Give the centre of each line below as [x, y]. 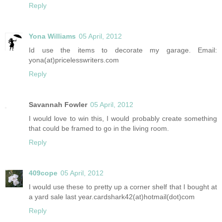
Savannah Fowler [58, 105]
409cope [43, 173]
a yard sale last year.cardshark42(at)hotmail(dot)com [112, 197]
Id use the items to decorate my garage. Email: [123, 50]
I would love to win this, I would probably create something [123, 119]
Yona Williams [52, 36]
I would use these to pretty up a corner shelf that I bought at [123, 187]
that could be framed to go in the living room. [99, 129]
